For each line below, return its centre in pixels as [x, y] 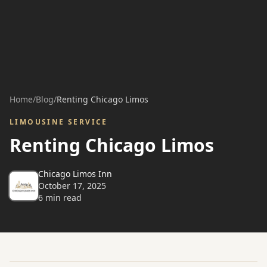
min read [62, 198]
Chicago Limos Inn [75, 174]
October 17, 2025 [72, 186]
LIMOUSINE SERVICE [59, 122]
